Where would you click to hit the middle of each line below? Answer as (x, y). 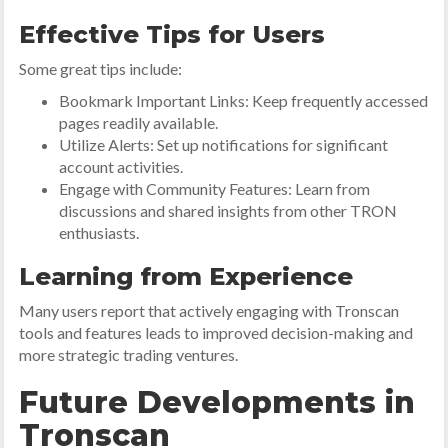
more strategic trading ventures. (129, 354)
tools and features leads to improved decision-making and (216, 332)
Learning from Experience (186, 276)
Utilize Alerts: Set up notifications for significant (224, 144)
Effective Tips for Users (172, 34)
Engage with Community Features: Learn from (215, 188)
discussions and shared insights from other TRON (228, 210)
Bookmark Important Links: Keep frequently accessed (244, 100)
